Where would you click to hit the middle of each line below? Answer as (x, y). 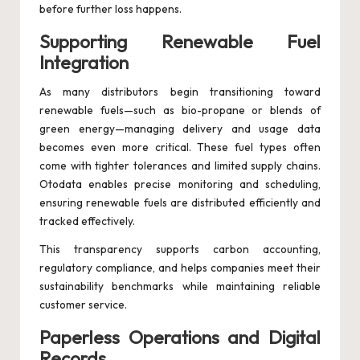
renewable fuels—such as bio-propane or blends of (180, 110)
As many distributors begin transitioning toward (180, 92)
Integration (84, 63)
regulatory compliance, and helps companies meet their (180, 268)
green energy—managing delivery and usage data (180, 129)
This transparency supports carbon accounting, (180, 250)
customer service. (83, 305)
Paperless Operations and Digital (180, 338)
